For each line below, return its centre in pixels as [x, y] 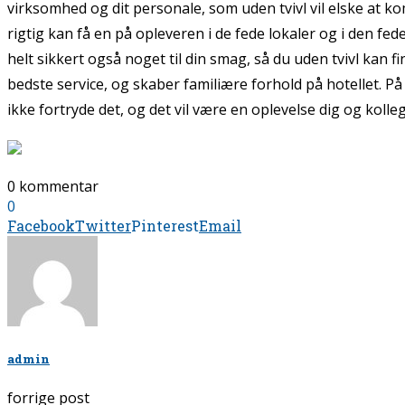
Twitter [103, 226]
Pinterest [165, 226]
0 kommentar [53, 187]
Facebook [41, 226]
